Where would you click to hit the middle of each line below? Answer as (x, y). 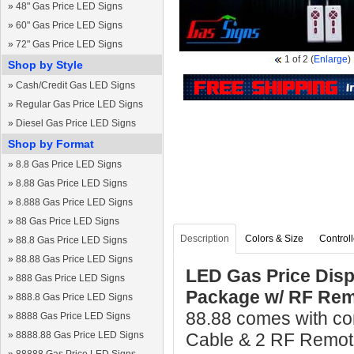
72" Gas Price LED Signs (69, 44)
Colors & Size (274, 239)
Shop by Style (45, 65)
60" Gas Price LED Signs (69, 25)
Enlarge (331, 59)
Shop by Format (51, 144)
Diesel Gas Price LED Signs (76, 123)
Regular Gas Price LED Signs (79, 104)
